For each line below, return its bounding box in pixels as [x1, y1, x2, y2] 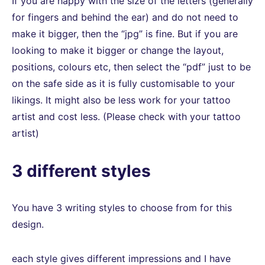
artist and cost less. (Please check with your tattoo [12, 110, 241, 122]
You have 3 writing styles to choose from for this [12, 202, 232, 214]
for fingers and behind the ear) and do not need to [12, 11, 238, 23]
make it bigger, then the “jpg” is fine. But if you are [12, 27, 238, 40]
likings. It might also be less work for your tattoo [12, 93, 231, 106]
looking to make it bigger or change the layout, [12, 44, 224, 56]
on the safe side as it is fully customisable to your [12, 77, 235, 89]
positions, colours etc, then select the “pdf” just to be [12, 60, 251, 73]
